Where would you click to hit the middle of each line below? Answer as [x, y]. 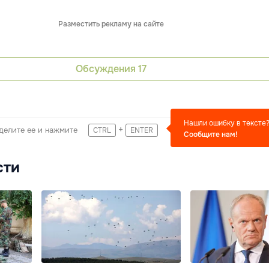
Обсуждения [107, 69]
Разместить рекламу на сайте [111, 24]
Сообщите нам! [210, 134]
